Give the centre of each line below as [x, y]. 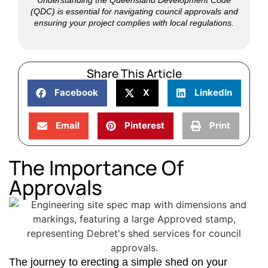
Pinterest [144, 125]
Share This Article [134, 73]
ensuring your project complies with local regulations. [134, 22]
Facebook [76, 92]
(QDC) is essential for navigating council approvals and [134, 11]
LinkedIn [213, 92]
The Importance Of [96, 167]
